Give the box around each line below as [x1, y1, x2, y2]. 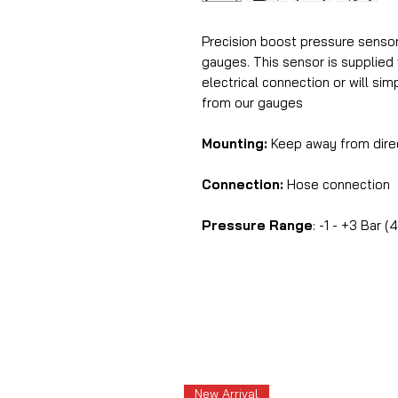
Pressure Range [202, 217, 313, 234]
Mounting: [202, 135, 267, 152]
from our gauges [202, 94, 303, 111]
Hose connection [283, 176, 390, 193]
